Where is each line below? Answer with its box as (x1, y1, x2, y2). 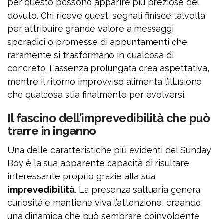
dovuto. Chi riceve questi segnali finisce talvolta (7, 10, 205, 21)
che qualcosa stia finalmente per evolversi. (7, 89, 186, 100)
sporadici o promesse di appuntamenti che (7, 37, 187, 47)
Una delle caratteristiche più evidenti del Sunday (7, 145, 211, 155)
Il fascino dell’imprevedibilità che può (7, 111, 210, 126)
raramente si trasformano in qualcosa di (7, 50, 174, 61)
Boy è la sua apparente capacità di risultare (7, 158, 189, 169)
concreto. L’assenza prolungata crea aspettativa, (7, 63, 209, 74)
